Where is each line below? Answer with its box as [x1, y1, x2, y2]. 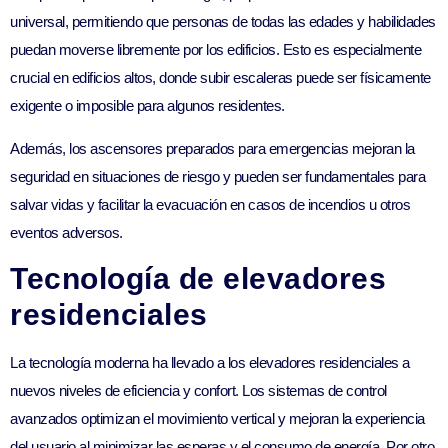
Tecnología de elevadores [10, 262, 386, 296]
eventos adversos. [10, 223, 123, 241]
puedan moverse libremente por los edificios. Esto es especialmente [10, 41, 421, 59]
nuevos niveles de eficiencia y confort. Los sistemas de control [10, 382, 387, 400]
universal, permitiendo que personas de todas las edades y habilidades [10, 13, 436, 31]
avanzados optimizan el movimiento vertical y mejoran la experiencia [10, 410, 425, 428]
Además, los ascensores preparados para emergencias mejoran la [10, 139, 415, 157]
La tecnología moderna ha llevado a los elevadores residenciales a [10, 354, 410, 372]
